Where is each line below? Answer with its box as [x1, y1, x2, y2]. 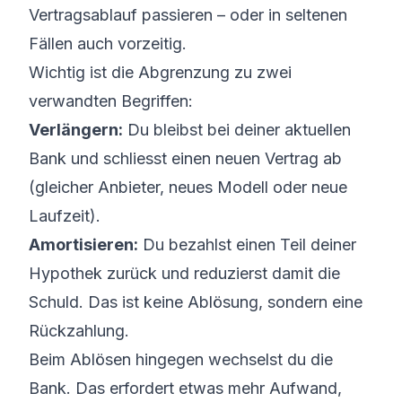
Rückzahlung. [29, 321, 129, 340]
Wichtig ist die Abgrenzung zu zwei [29, 63, 292, 82]
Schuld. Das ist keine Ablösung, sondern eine [29, 293, 363, 311]
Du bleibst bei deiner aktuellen [123, 120, 351, 139]
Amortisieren [29, 235, 134, 254]
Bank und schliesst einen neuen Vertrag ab [29, 149, 342, 168]
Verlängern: [29, 120, 123, 139]
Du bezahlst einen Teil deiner [138, 235, 356, 254]
